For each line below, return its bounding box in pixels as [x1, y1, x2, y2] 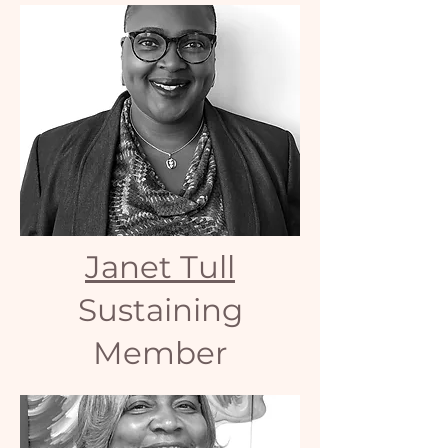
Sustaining [77, 291, 243, 329]
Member [93, 334, 227, 372]
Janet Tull [85, 248, 235, 286]
